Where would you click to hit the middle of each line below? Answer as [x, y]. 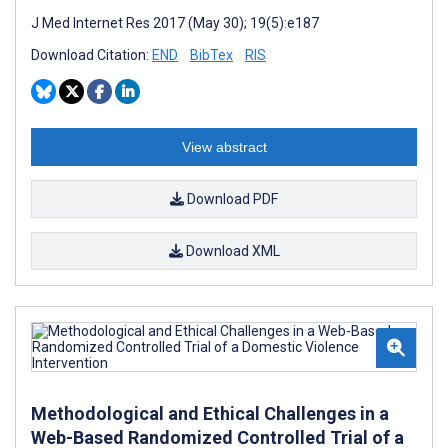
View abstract [224, 146]
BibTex [211, 54]
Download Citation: [91, 54]
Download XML [231, 250]
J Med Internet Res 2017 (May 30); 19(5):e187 [175, 22]
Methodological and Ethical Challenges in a [210, 413]
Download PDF [231, 198]
